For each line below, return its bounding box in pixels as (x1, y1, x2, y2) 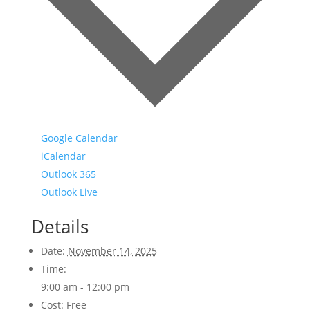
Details (30, 214, 89, 239)
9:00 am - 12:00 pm (40, 280, 129, 294)
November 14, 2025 (67, 244, 157, 258)
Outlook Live (40, 185, 98, 199)
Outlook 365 (40, 167, 96, 181)
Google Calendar (40, 131, 118, 145)
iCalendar (40, 149, 86, 163)
